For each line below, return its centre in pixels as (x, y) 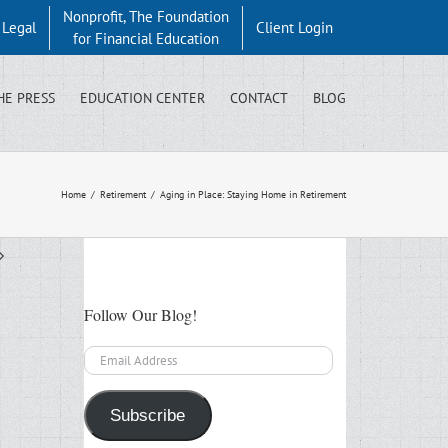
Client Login (294, 27)
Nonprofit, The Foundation (146, 16)
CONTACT (259, 97)
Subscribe (148, 415)
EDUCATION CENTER (142, 97)
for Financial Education (146, 38)
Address (107, 378)
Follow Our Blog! (140, 314)
